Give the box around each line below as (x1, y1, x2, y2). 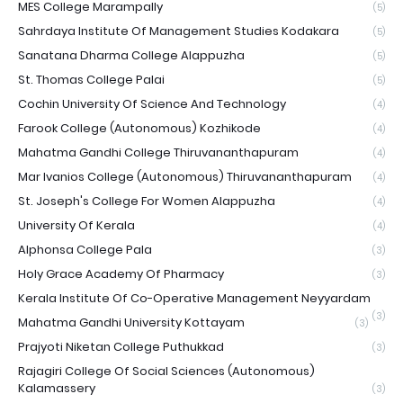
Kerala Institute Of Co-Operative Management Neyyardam (18, 289, 371, 307)
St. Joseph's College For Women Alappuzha (18, 192, 275, 210)
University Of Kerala (18, 216, 135, 234)
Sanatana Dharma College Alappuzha (18, 46, 245, 64)
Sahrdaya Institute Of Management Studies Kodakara (18, 22, 339, 40)
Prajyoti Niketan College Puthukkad (18, 337, 224, 355)
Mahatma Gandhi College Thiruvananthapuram (18, 143, 299, 161)
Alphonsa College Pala (18, 240, 152, 258)
